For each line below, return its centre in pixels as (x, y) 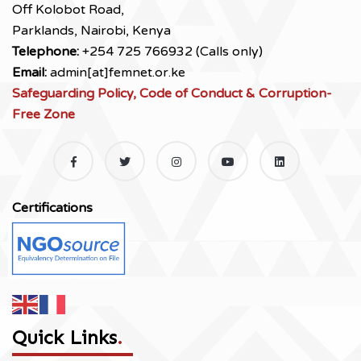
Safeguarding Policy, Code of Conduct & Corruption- (172, 93)
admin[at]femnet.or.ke (116, 73)
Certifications (52, 208)
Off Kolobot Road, (68, 10)
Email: (29, 73)
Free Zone (44, 114)
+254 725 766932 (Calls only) (171, 52)
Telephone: (46, 52)
